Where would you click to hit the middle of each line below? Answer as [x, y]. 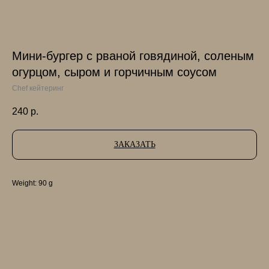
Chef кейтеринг [38, 88]
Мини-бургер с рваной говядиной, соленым [133, 56]
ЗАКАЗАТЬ [134, 145]
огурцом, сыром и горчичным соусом [114, 72]
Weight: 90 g [32, 183]
